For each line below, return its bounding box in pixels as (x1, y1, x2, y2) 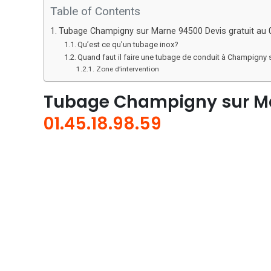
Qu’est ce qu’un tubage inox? (77, 40, 179, 49)
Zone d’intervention (96, 65, 159, 73)
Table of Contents (50, 4, 140, 18)
